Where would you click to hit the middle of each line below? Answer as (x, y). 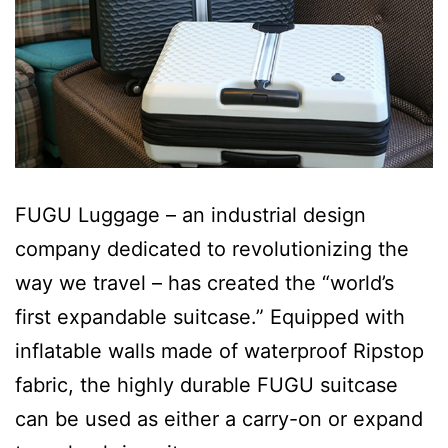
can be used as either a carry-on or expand (219, 418)
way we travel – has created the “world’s (204, 282)
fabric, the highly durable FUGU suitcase (206, 384)
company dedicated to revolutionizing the (212, 248)
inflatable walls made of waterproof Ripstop (219, 350)
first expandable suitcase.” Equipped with (210, 316)
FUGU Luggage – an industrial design (190, 214)
